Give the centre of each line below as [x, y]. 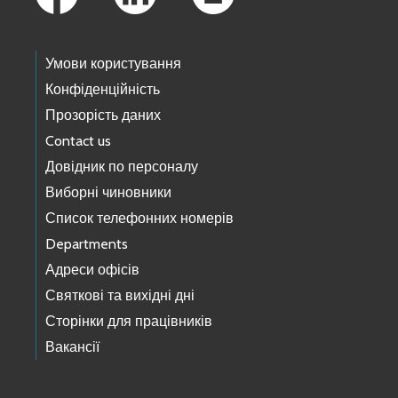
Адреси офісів [92, 270]
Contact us [78, 141]
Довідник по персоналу [122, 167]
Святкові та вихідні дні [120, 296]
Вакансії [72, 347]
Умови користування [113, 64]
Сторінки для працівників [129, 322]
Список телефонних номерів [139, 219]
